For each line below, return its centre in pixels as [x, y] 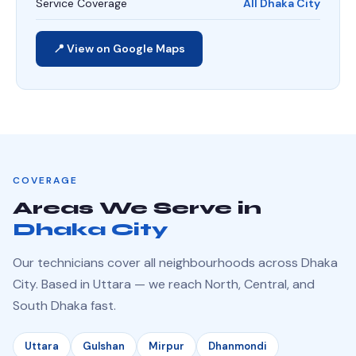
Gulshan [104, 346]
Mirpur [166, 346]
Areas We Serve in [137, 208]
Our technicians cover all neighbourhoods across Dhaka [175, 263]
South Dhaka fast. [64, 306]
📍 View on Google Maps [119, 48]
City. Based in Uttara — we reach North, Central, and [164, 284]
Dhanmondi [238, 346]
